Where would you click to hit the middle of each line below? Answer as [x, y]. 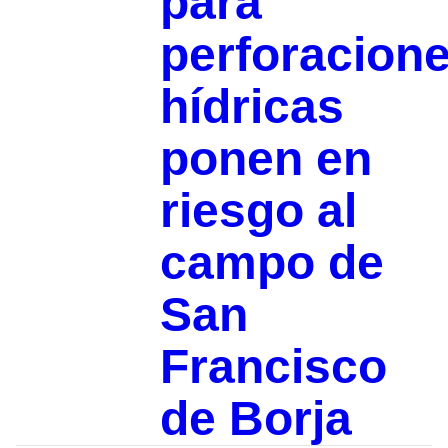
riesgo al [258, 210]
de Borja [255, 418]
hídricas [251, 106]
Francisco [273, 366]
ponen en [265, 158]
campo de [271, 262]
